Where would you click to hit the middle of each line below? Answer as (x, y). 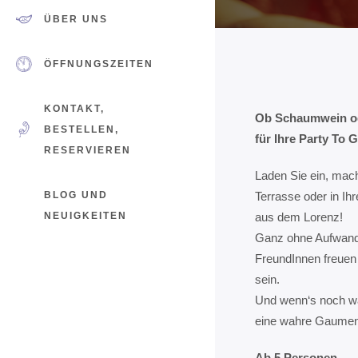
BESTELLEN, (82, 129)
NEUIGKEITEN (86, 215)
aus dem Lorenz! (298, 217)
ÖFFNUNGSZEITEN (99, 64)
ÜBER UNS (76, 19)
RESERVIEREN (88, 150)
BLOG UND (76, 195)
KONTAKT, (74, 108)
